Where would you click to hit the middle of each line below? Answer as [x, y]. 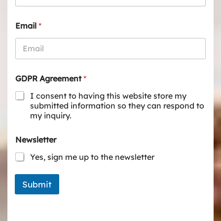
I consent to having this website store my [108, 95]
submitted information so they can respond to [117, 105]
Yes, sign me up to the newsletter [92, 157]
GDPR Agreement [49, 78]
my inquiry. [51, 115]
